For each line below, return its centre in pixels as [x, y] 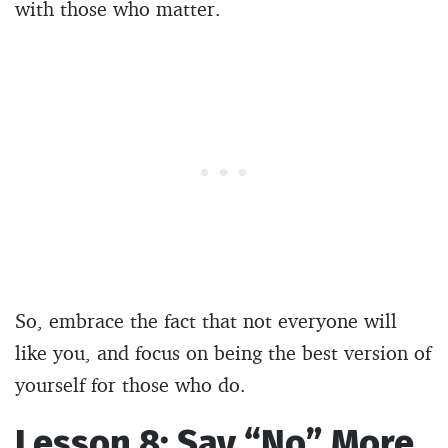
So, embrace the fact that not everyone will [206, 320]
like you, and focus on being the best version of [223, 352]
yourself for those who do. [130, 384]
